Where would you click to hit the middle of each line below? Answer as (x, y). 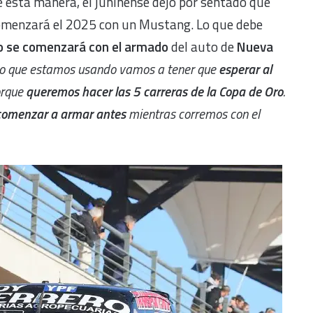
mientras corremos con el (193, 113)
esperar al (244, 68)
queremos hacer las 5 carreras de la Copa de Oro (154, 91)
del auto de (204, 46)
